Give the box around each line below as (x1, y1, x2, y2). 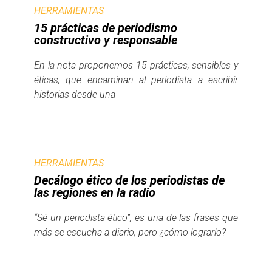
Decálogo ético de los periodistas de (34, 172, 225, 188)
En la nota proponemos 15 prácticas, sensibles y (34, 59, 238, 71)
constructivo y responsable (34, 32, 177, 47)
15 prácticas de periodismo (34, 20, 177, 35)
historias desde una (34, 88, 115, 100)
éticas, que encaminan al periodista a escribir (34, 73, 238, 86)
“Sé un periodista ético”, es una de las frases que (34, 211, 238, 223)
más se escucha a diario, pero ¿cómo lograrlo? (34, 226, 226, 238)
